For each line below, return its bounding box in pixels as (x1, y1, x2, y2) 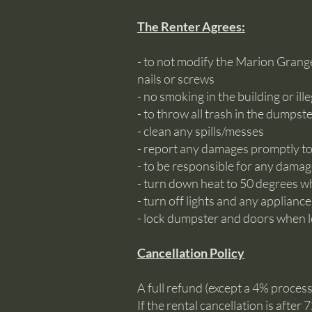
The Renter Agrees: (137, 18, 245, 34)
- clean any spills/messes (137, 123, 264, 139)
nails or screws (137, 70, 214, 86)
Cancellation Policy (137, 244, 244, 260)
